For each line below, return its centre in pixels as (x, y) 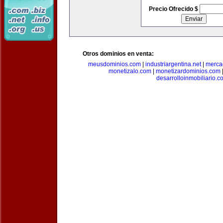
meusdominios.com (114, 64)
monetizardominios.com (188, 71)
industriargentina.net (173, 64)
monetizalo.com (130, 71)
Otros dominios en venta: (118, 54)
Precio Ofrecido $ (174, 9)
